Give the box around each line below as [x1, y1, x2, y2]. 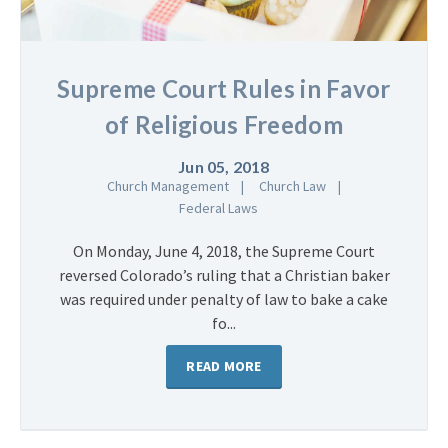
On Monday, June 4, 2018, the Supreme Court [73, 240, 375, 261]
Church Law [259, 176, 326, 195]
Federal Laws [178, 198, 258, 217]
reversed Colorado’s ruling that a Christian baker [58, 264, 390, 285]
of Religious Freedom [104, 109, 343, 139]
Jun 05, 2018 [178, 156, 270, 176]
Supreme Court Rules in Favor [57, 73, 391, 103]
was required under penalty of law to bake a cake [60, 288, 388, 309]
